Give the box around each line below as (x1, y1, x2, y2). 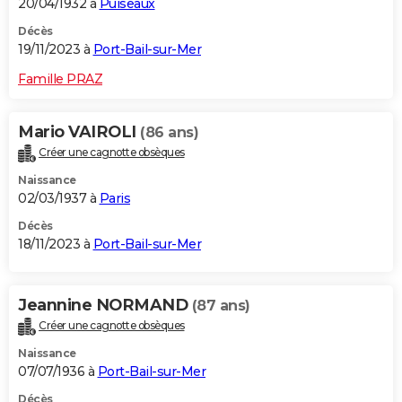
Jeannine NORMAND (18, 295, 192, 316)
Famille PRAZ (18, 71, 102, 88)
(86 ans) (140, 124, 198, 142)
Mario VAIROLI (18, 122, 140, 143)
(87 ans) (191, 297, 250, 315)
